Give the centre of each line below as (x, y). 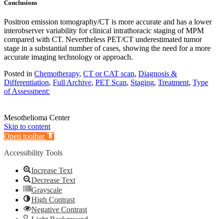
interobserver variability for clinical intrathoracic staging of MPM (104, 30)
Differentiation (26, 82)
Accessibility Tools (33, 153)
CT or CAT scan (109, 73)
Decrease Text (53, 180)
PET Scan (111, 82)
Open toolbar (24, 136)
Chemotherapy (57, 73)
